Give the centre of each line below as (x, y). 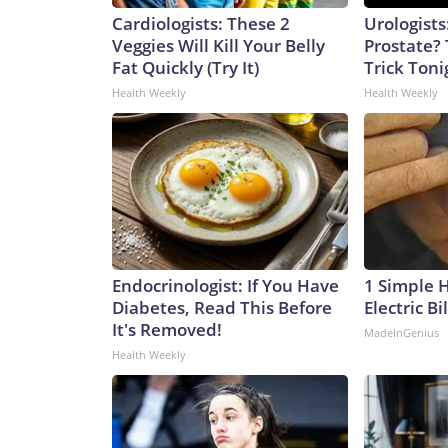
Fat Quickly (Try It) (185, 68)
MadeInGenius (401, 333)
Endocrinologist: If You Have (225, 286)
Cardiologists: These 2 (201, 24)
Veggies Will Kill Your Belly (218, 46)
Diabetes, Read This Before (222, 308)
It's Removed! (167, 330)
